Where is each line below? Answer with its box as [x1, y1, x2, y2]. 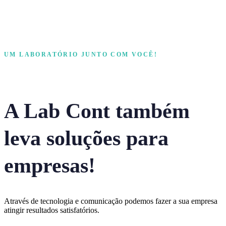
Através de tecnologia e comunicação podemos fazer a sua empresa [4, 197, 217, 206]
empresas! [4, 154, 95, 178]
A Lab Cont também [4, 99, 190, 123]
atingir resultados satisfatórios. [4, 206, 99, 215]
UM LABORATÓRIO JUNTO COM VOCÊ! [4, 50, 158, 58]
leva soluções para [4, 127, 168, 150]
